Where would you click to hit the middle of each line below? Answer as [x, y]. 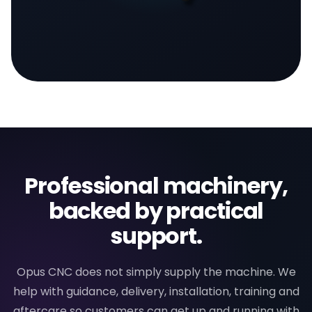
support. [156, 236]
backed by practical [156, 211]
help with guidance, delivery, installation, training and [156, 291]
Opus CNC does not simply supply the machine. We [156, 272]
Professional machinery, [156, 186]
